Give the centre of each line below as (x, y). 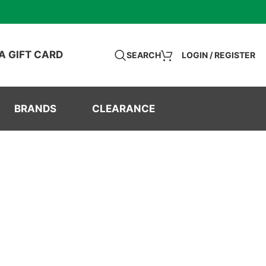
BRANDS (35, 108)
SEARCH (144, 55)
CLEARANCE (123, 108)
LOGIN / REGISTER (218, 55)
